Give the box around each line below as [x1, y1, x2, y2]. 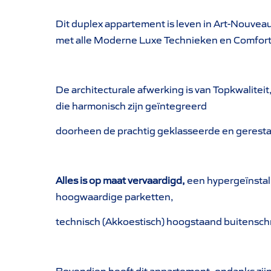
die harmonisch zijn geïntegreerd [56, 99, 207, 112]
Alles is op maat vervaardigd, [56, 174, 185, 186]
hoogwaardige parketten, [56, 190, 174, 203]
